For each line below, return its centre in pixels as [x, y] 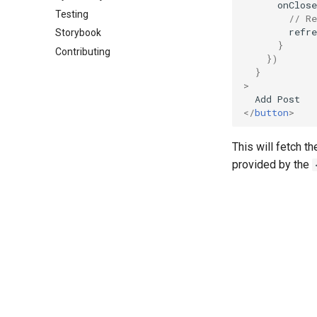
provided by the [272, 165]
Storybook [78, 33]
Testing [72, 14]
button [272, 112]
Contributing [83, 52]
